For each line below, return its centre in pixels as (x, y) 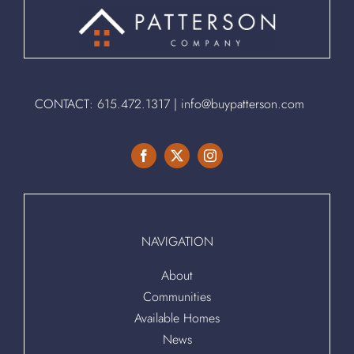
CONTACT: (66, 104)
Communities (177, 296)
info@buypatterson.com (242, 104)
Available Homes (177, 318)
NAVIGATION (177, 241)
